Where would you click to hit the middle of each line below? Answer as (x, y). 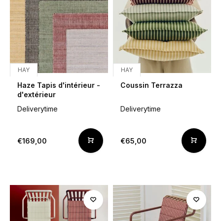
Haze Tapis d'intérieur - (59, 85)
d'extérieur (37, 94)
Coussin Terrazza (151, 85)
